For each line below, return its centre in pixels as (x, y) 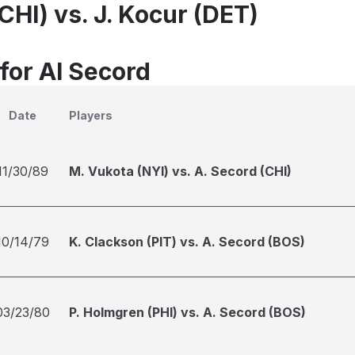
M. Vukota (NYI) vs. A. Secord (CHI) (180, 171)
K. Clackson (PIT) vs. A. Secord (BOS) (187, 242)
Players (91, 115)
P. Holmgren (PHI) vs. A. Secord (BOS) (187, 312)
